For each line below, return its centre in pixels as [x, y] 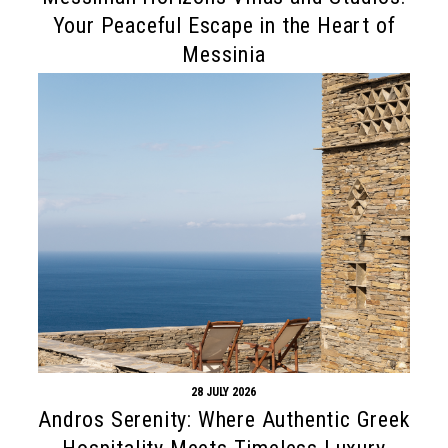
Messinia [224, 54]
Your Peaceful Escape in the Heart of [224, 25]
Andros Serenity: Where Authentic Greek [224, 419]
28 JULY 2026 [224, 391]
